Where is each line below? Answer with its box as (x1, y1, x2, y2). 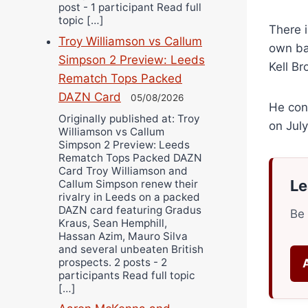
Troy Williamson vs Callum (58, 34, 202, 49)
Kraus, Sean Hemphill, (58, 216, 167, 230)
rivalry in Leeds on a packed (58, 190, 200, 203)
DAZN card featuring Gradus (58, 203, 201, 217)
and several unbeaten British (58, 242, 203, 256)
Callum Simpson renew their (58, 177, 198, 190)
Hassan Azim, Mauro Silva (58, 229, 188, 243)
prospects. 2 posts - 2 (58, 255, 167, 269)
